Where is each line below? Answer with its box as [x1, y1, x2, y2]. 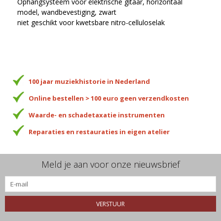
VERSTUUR [96, 199, 125, 208]
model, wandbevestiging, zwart [17, 7, 116, 17]
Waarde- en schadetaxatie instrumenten [28, 110, 165, 119]
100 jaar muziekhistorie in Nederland [28, 76, 150, 86]
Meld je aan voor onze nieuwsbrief [41, 158, 180, 170]
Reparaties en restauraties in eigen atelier [28, 127, 170, 136]
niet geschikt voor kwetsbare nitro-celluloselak [17, 17, 165, 27]
